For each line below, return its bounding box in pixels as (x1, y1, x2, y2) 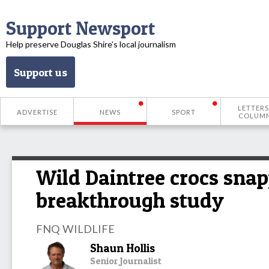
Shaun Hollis (90, 241, 155, 255)
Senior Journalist (90, 255, 162, 267)
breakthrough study (36, 187, 224, 213)
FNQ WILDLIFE (36, 222, 115, 235)
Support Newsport (6, 17, 155, 40)
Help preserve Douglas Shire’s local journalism (6, 39, 176, 49)
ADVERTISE (16, 107, 58, 116)
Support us (14, 65, 67, 79)
